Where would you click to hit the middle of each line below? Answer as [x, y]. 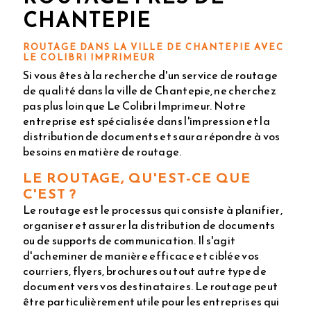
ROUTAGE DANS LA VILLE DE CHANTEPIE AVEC [153, 47]
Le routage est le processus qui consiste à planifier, [153, 209]
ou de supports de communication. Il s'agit [129, 240]
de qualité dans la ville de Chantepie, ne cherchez [150, 90]
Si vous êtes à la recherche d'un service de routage [151, 75]
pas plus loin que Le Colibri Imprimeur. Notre [135, 105]
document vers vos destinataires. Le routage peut [151, 286]
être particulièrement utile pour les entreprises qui [151, 301]
